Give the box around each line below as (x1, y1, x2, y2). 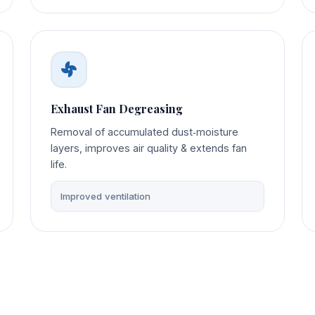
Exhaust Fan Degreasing (51, 101, 184, 116)
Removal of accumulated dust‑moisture (51, 125, 239, 138)
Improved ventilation (60, 191, 151, 202)
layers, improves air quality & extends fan (51, 141, 247, 154)
